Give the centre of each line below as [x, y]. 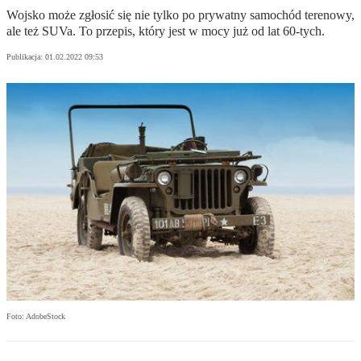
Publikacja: [26, 57]
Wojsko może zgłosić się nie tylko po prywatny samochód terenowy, [180, 15]
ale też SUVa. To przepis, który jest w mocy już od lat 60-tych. [166, 31]
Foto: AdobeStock [36, 317]
